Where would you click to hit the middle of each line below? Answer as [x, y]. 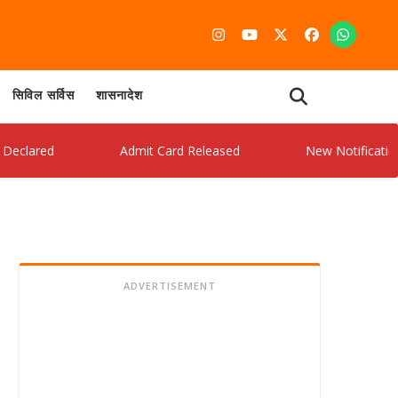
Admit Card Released [137, 150]
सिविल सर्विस [44, 96]
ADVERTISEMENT [170, 286]
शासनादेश [119, 96]
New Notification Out [324, 150]
